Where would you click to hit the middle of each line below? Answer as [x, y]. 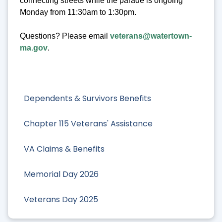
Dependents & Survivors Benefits [87, 98]
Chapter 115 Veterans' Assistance [88, 123]
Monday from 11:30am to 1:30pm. [78, 12]
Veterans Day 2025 [61, 200]
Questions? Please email [65, 36]
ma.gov [34, 48]
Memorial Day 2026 [61, 174]
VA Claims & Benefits [64, 149]
